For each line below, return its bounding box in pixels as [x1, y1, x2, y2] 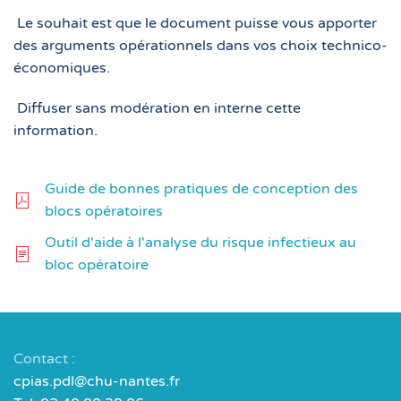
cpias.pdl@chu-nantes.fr [13, 372, 180, 390]
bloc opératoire [45, 256, 149, 274]
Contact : [13, 350, 75, 368]
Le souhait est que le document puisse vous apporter [17, 14, 377, 32]
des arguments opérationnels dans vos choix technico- [13, 37, 388, 55]
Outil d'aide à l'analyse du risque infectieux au [45, 234, 356, 252]
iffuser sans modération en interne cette [28, 99, 301, 117]
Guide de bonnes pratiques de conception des [45, 180, 358, 198]
